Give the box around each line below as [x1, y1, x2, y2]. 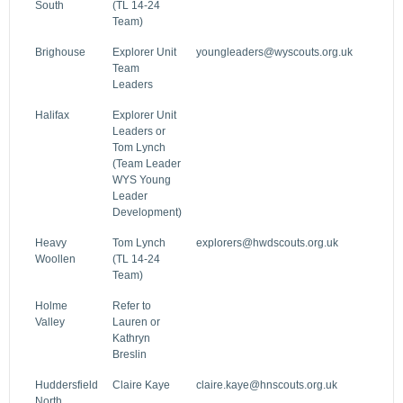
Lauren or [112, 315, 160, 328]
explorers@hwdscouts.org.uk [196, 236, 338, 249]
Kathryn [112, 331, 150, 345]
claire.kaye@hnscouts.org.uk [196, 378, 337, 391]
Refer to [112, 299, 151, 312]
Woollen [35, 252, 76, 265]
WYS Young [112, 173, 171, 186]
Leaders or [112, 124, 166, 138]
